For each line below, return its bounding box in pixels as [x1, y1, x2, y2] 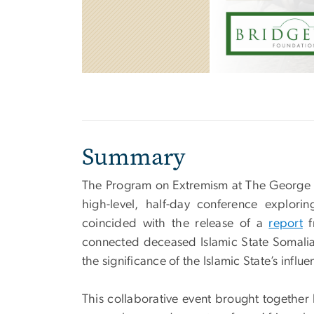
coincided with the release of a [82, 217, 269, 230]
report [268, 217, 303, 230]
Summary [82, 140, 185, 172]
